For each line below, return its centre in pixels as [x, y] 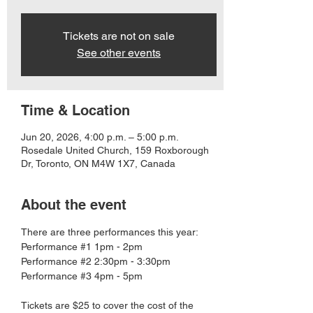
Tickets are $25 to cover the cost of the [109, 305]
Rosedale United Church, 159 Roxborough [115, 150]
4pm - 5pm [117, 276]
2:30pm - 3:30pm [131, 261]
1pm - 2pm [117, 247]
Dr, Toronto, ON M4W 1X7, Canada [98, 163]
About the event [74, 205]
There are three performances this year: [110, 232]
